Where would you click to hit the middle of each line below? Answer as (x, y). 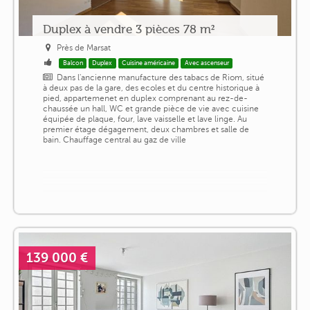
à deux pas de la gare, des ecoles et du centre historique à (151, 88)
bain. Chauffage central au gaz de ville (114, 140)
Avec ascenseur (207, 63)
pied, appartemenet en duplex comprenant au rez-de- (145, 99)
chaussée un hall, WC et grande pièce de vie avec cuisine (151, 109)
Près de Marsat (84, 48)
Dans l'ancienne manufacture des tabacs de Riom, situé (161, 78)
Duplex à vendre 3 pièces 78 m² (128, 29)
